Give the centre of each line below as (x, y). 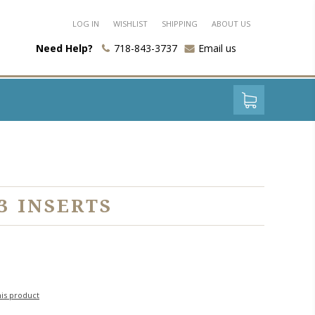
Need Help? (64, 48)
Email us (217, 48)
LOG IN (86, 24)
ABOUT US (231, 24)
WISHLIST (130, 24)
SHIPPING (180, 24)
